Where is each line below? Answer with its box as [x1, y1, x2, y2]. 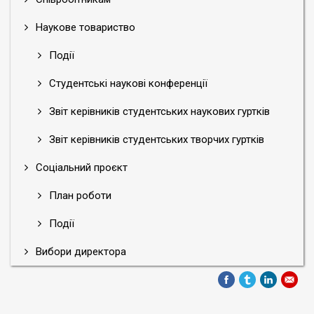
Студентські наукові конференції [46, 77, 207, 90]
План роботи [46, 189, 111, 202]
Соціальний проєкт [33, 161, 128, 174]
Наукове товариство [33, 21, 135, 34]
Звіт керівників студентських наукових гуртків [46, 105, 270, 118]
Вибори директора [33, 245, 126, 258]
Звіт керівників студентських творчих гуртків [46, 133, 264, 146]
